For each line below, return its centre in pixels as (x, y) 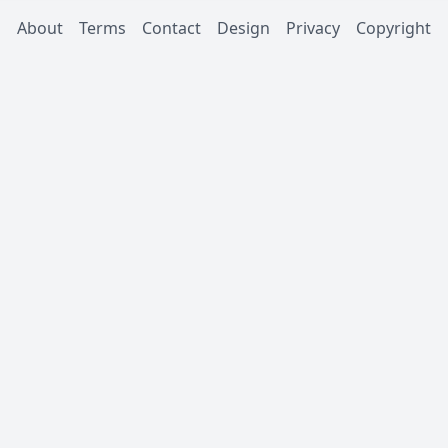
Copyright (393, 28)
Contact (171, 28)
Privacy (313, 28)
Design (243, 28)
